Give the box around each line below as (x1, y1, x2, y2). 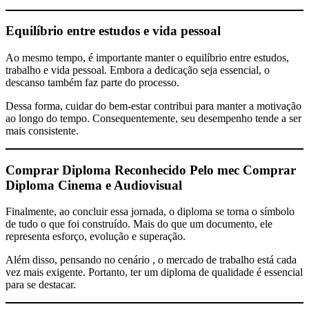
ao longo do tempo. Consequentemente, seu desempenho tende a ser (6, 112, 301, 124)
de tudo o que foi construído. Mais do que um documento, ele (6, 218, 272, 230)
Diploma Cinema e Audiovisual (6, 177, 182, 192)
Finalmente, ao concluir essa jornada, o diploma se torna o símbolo (6, 206, 295, 218)
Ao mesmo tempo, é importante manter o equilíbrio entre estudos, (6, 51, 289, 63)
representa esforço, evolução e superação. (6, 230, 186, 243)
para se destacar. (6, 279, 76, 291)
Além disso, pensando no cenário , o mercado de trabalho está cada (6, 254, 297, 266)
